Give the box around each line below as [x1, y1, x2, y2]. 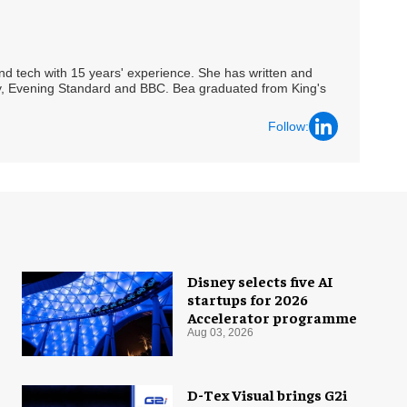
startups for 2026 [187, 290, 308, 309]
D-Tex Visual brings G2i [187, 385, 347, 404]
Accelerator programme [187, 308, 357, 327]
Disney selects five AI [187, 272, 333, 291]
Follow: [268, 118, 309, 134]
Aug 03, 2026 [187, 326, 253, 340]
